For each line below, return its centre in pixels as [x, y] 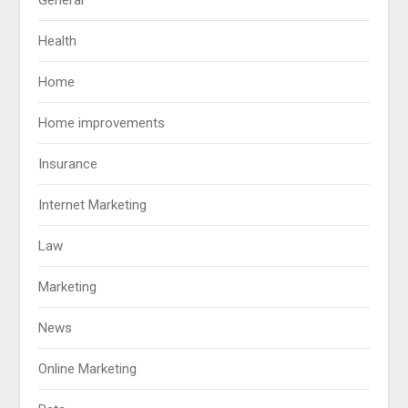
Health [58, 41]
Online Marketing [88, 368]
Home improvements [102, 122]
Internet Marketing [93, 204]
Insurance [68, 163]
